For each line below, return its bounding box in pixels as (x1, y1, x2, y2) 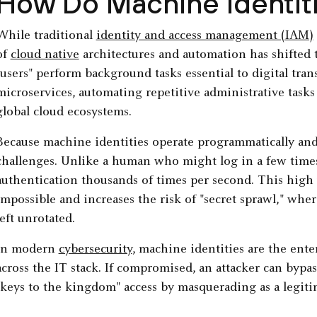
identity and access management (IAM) (96, 30, 313, 43)
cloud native (10, 49, 79, 62)
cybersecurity (58, 243, 132, 257)
